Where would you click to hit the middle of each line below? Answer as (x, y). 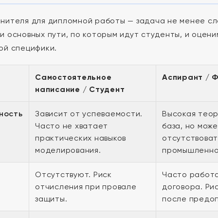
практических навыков (81, 138)
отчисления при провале (86, 187)
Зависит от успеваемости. (89, 114)
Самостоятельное (73, 77)
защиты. (51, 199)
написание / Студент (80, 89)
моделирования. (68, 150)
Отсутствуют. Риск (73, 174)
